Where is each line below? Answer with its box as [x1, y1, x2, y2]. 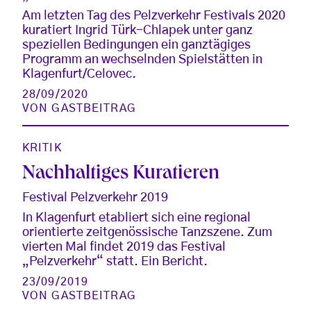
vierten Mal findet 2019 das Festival [22, 240, 226, 253]
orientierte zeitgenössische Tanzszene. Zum [22, 226, 272, 239]
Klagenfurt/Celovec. [22, 67, 136, 81]
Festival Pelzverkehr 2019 [22, 191, 168, 204]
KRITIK [22, 142, 62, 153]
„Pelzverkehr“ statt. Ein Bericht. [22, 255, 208, 268]
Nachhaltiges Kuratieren [22, 164, 219, 185]
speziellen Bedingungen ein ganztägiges [22, 38, 251, 51]
